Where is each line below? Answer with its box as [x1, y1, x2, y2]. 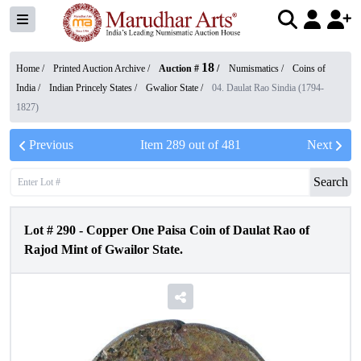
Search [313, 175, 348, 189]
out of [185, 138, 222, 151]
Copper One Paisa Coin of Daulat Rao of [86, 223, 309, 237]
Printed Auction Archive [53, 63, 145, 74]
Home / [16, 63, 47, 74]
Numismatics [229, 63, 279, 74]
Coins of [293, 63, 326, 74]
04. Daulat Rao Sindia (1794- [212, 82, 324, 93]
